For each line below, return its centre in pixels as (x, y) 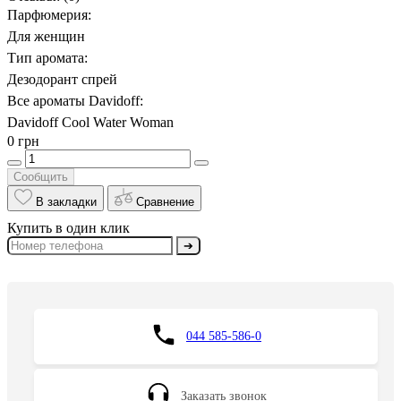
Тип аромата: (47, 58)
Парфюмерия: (49, 15)
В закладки (66, 202)
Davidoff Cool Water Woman (90, 123)
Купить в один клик (68, 228)
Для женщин (46, 37)
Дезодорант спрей (62, 80)
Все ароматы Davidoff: (75, 101)
